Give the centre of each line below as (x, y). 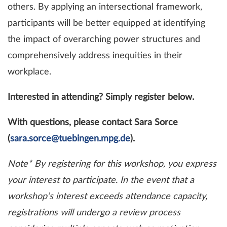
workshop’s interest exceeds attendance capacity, (107, 197)
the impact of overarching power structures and (104, 40)
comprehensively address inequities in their (95, 56)
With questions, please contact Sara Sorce (93, 123)
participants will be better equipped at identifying (106, 24)
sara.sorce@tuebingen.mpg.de (70, 139)
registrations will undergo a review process (94, 213)
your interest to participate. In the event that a (101, 181)
